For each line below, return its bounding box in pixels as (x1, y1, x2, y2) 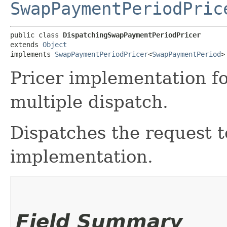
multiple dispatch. (10, 91, 168, 112)
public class (10, 30, 63, 39)
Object (43, 40, 67, 49)
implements (10, 50, 55, 58)
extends (10, 40, 43, 49)
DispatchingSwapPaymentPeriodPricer (63, 30, 201, 39)
